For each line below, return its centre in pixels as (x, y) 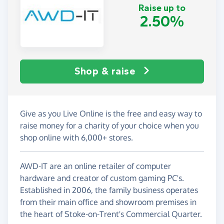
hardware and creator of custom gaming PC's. (102, 178)
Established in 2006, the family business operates (109, 190)
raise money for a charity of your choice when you (109, 125)
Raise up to (162, 8)
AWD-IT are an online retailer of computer (95, 166)
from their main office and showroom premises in (108, 202)
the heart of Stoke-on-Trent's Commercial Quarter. (111, 214)
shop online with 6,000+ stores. (76, 137)
